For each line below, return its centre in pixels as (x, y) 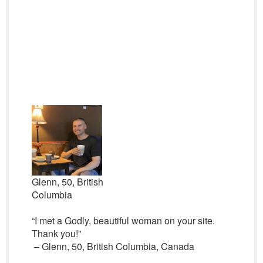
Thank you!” (56, 233)
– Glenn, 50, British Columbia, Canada (113, 246)
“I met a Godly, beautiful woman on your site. (123, 220)
